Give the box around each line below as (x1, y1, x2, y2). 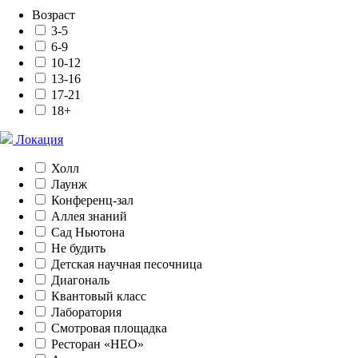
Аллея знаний (48, 209, 127, 223)
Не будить (48, 241, 105, 255)
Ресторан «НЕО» (48, 336, 144, 351)
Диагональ (48, 272, 109, 287)
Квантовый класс (48, 288, 146, 303)
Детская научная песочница (48, 257, 202, 271)
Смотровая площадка (48, 320, 167, 335)
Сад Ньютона (48, 225, 125, 239)
